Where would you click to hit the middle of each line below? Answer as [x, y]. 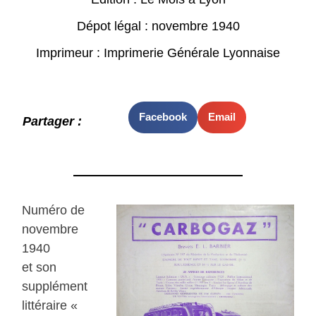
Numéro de [54, 211]
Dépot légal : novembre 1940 [158, 26]
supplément [55, 287]
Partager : [53, 122]
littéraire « [50, 306]
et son [39, 268]
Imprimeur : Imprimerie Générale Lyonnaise [158, 53]
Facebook [163, 117]
